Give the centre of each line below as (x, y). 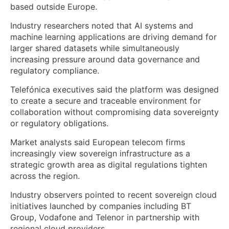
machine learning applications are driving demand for (113, 37)
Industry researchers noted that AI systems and (102, 26)
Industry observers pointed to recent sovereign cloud (113, 195)
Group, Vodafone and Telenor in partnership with (105, 217)
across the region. (45, 176)
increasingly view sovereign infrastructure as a (100, 154)
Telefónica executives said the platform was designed (114, 90)
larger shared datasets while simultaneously (95, 48)
